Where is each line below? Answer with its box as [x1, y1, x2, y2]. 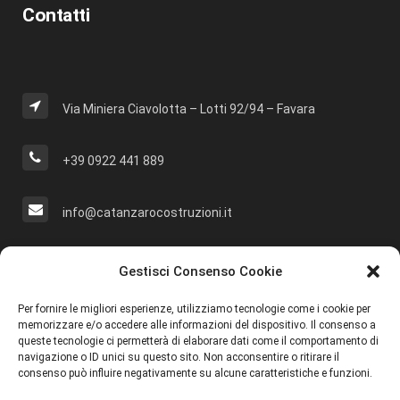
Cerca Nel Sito [22, 252, 137, 274]
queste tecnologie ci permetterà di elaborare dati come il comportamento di [18, 335, 379, 347]
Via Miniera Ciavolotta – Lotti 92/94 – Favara [62, 102, 315, 117]
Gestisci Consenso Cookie [118, 263, 282, 279]
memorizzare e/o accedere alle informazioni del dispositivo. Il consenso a [18, 319, 376, 331]
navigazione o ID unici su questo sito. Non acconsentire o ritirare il [18, 351, 339, 363]
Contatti [22, 4, 89, 27]
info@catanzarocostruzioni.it [62, 205, 232, 221]
